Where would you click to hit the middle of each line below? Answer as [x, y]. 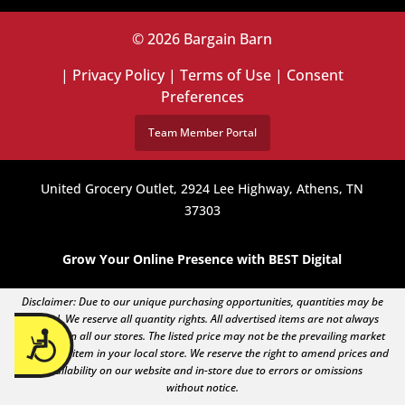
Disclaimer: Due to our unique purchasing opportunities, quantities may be [202, 302]
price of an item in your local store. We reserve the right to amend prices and [202, 353]
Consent [316, 75]
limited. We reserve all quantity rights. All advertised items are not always [202, 319]
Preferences [202, 97]
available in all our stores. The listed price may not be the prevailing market [202, 336]
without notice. [202, 388]
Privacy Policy [119, 75]
